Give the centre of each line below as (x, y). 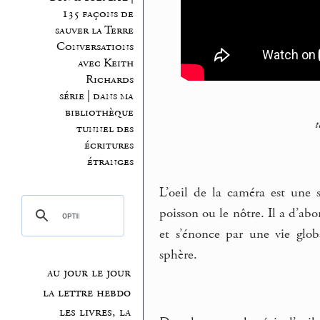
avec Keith (105, 63)
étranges (110, 161)
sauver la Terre (94, 30)
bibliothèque (99, 112)
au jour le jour (89, 273)
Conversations (95, 46)
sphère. (179, 255)
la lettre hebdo (87, 292)
